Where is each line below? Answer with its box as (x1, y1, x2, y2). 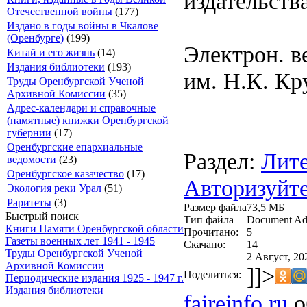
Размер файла (184, 201, 247, 213)
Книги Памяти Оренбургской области (5, 223, 184, 234)
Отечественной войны (7, 5, 112, 17)
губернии (7, 127, 51, 138)
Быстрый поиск (5, 210, 79, 222)
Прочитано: (184, 225, 238, 238)
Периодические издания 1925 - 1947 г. (5, 272, 184, 284)
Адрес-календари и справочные (7, 102, 156, 114)
